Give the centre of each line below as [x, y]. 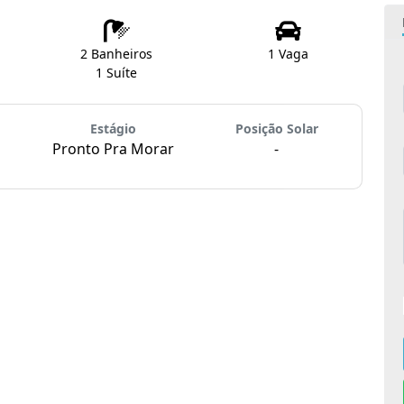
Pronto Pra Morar [114, 149]
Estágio [114, 129]
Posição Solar [276, 129]
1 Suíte [116, 73]
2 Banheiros [116, 54]
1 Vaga [288, 54]
